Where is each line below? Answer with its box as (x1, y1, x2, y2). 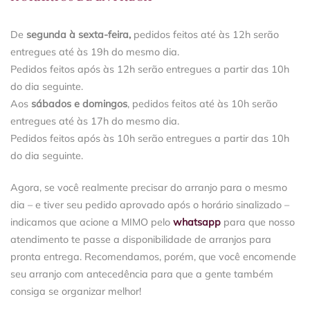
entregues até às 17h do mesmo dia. (10, 115, 179, 128)
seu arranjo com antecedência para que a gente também (10, 267, 273, 280)
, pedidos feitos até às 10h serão (127, 98, 277, 111)
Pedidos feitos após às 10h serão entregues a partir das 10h (10, 132, 289, 145)
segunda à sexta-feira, (26, 28, 131, 42)
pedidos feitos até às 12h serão (131, 28, 279, 42)
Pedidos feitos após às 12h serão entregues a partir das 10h (10, 63, 289, 76)
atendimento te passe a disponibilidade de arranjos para (10, 232, 271, 246)
